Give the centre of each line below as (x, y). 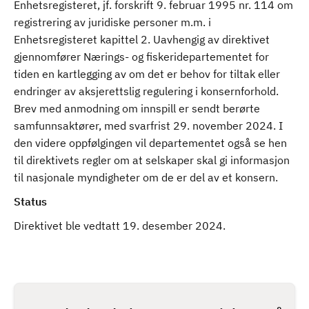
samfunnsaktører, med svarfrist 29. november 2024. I (148, 126)
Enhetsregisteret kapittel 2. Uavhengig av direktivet (142, 39)
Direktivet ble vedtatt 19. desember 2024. (121, 226)
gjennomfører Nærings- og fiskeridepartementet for (141, 57)
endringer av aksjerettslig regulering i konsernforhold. (146, 91)
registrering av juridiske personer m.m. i (112, 22)
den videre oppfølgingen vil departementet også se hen (150, 143)
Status (30, 201)
